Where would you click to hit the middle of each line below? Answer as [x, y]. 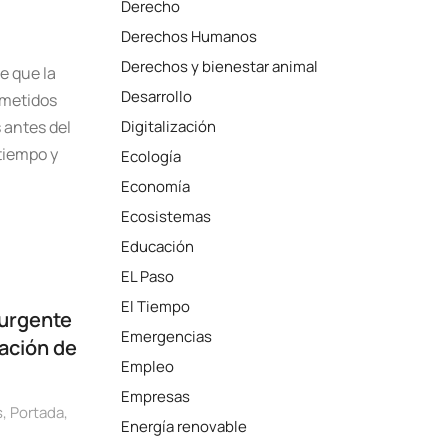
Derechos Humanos [189, 36]
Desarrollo [157, 96]
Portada [36, 412]
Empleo [148, 366]
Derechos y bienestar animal [220, 66]
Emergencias [167, 336]
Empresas [156, 396]
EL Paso [148, 276]
